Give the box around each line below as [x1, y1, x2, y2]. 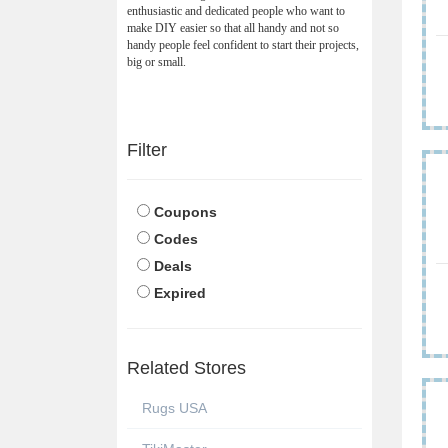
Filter [127, 139, 167, 160]
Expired [154, 284, 206, 301]
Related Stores [127, 357, 246, 378]
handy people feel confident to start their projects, [127, 37, 359, 52]
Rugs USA [142, 399, 207, 416]
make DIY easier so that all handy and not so [127, 20, 339, 35]
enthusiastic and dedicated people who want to [127, 3, 345, 18]
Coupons [154, 203, 217, 220]
